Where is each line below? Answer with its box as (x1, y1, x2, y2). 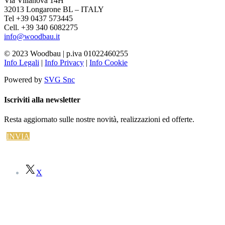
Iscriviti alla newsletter (4, 95, 80, 104)
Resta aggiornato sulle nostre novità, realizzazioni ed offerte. (4, 115, 194, 124)
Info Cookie (89, 58, 128, 67)
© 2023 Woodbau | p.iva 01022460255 (4, 49, 128, 58)
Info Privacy (45, 58, 84, 67)
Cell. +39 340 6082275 (4, 23, 78, 32)
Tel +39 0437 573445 (4, 14, 73, 23)
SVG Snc (44, 75, 75, 84)
